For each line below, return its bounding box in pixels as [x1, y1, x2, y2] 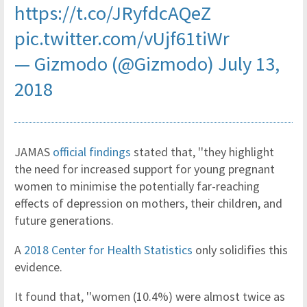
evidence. [14, 259, 65, 275]
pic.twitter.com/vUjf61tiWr [14, 26, 230, 51]
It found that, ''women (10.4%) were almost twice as [14, 288, 285, 304]
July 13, [218, 51, 280, 76]
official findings [53, 144, 131, 160]
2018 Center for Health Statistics [24, 242, 193, 258]
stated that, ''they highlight [131, 144, 274, 160]
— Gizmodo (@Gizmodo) [14, 51, 218, 76]
